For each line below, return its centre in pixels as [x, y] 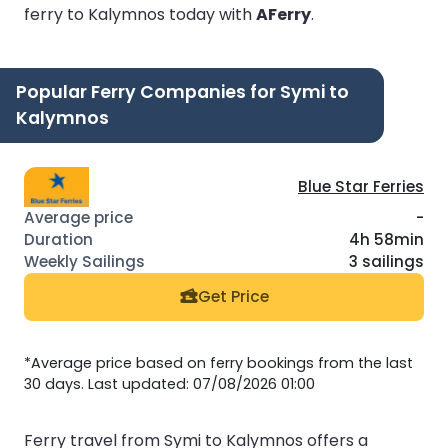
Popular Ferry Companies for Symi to [182, 91]
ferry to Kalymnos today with [140, 14]
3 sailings [386, 261]
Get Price [233, 297]
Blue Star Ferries [361, 186]
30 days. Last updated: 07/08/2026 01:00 [169, 383]
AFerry [283, 14]
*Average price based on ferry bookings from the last [218, 362]
